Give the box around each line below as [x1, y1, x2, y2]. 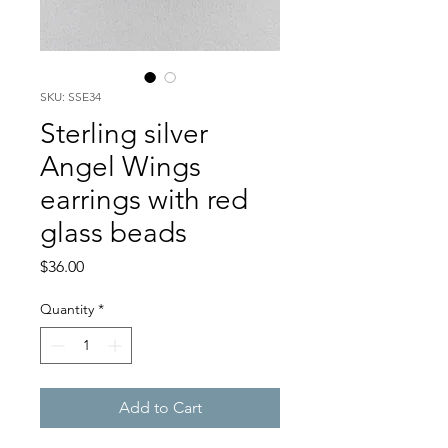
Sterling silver [40, 117, 208, 150]
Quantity [40, 300, 94, 318]
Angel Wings [40, 150, 201, 183]
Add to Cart [118, 398, 202, 417]
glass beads [40, 216, 187, 249]
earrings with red [40, 183, 248, 216]
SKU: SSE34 [40, 89, 101, 104]
